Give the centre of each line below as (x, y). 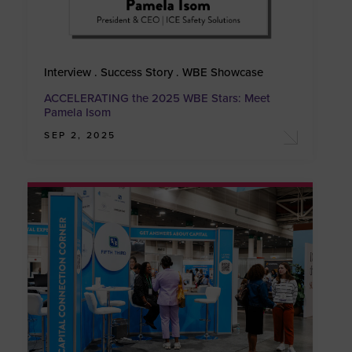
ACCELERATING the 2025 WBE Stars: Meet (158, 98)
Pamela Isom (78, 112)
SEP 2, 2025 (80, 135)
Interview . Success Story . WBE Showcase (154, 72)
